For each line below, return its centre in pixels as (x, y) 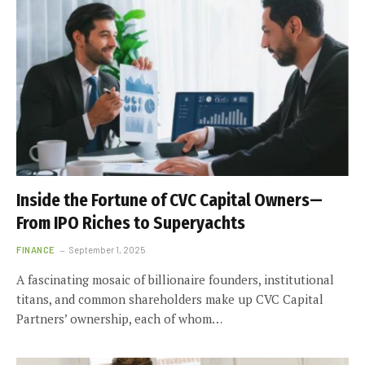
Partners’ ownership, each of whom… (119, 319)
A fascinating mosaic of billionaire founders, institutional (175, 279)
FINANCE (35, 250)
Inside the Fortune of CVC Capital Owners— (169, 200)
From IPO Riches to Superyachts (131, 223)
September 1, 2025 (107, 250)
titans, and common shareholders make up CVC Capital (170, 299)
